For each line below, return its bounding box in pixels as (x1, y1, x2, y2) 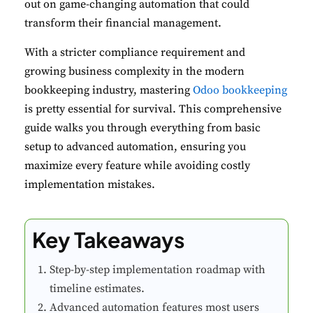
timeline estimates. (50, 281, 145, 296)
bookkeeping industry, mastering (24, 82, 193, 97)
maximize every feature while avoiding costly (24, 158, 250, 173)
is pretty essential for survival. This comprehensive (24, 101, 282, 116)
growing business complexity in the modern (24, 64, 245, 78)
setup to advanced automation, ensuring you (24, 139, 246, 154)
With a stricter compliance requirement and (24, 45, 245, 59)
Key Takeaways (32, 226, 184, 253)
